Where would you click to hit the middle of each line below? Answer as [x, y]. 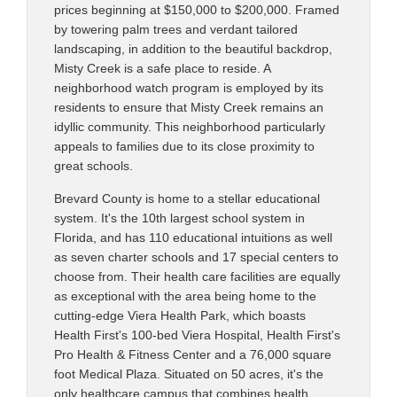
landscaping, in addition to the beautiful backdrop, [193, 49]
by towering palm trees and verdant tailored [176, 30]
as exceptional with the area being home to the [185, 296]
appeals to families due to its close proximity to [184, 147]
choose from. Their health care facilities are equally [197, 277]
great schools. [93, 166]
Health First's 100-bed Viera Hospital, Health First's [197, 335]
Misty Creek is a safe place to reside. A [162, 69]
